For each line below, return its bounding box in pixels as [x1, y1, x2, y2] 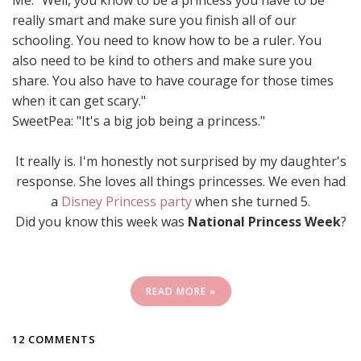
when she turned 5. [192, 193, 310, 210]
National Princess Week [187, 213, 341, 230]
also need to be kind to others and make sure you [12, 52, 312, 69]
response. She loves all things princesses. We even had [15, 172, 346, 190]
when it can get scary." [12, 92, 146, 110]
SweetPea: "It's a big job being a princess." [12, 112, 265, 130]
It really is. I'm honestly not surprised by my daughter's [15, 152, 346, 170]
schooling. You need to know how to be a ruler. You [12, 31, 322, 49]
